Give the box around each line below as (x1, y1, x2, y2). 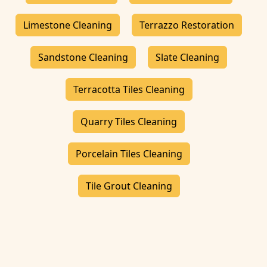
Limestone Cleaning (23, 18, 112, 32)
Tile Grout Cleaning (85, 179, 172, 193)
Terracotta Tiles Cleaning (73, 83, 185, 96)
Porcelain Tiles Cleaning (75, 147, 182, 160)
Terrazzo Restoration (139, 18, 234, 32)
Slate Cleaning (156, 51, 219, 64)
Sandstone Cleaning (38, 51, 128, 64)
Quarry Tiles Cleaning (80, 115, 177, 128)
